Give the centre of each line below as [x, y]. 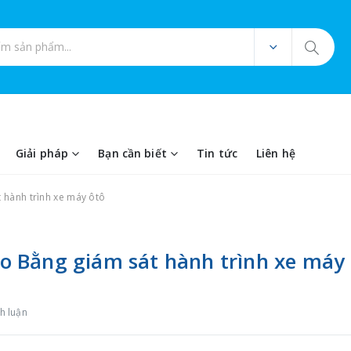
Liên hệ [275, 153]
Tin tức [217, 153]
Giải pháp [42, 153]
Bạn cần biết [132, 153]
